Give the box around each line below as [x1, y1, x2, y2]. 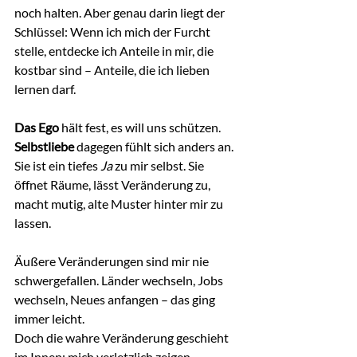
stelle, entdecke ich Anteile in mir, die [14, 43, 216, 59]
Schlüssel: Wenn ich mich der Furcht [14, 24, 213, 40]
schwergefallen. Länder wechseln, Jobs [14, 273, 226, 288]
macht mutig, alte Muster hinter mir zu [14, 196, 226, 212]
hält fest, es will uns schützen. [59, 120, 223, 135]
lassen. [14, 215, 51, 231]
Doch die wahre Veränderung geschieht [14, 330, 231, 346]
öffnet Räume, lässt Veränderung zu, [14, 177, 213, 193]
